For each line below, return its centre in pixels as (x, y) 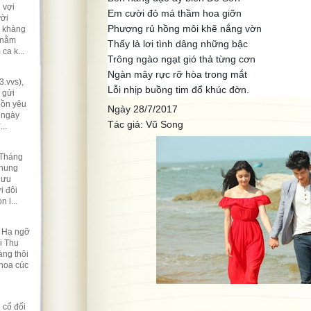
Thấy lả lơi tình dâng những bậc (178, 44)
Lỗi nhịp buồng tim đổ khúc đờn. (178, 90)
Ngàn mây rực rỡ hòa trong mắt (177, 74)
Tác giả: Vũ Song (145, 124)
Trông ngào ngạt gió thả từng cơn (182, 59)
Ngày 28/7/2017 (143, 109)
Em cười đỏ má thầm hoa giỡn (175, 13)
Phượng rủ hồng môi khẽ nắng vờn (185, 28)
